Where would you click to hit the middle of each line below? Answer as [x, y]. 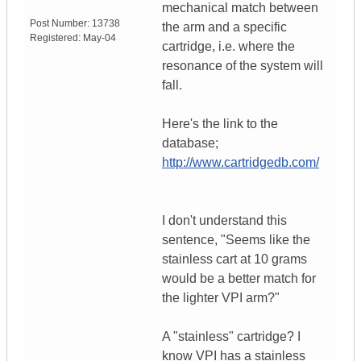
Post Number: [61, 24]
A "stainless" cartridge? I [231, 337]
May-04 [100, 38]
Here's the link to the [220, 124]
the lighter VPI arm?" [221, 298]
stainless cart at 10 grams [234, 259]
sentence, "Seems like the [236, 240]
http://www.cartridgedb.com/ [241, 163]
